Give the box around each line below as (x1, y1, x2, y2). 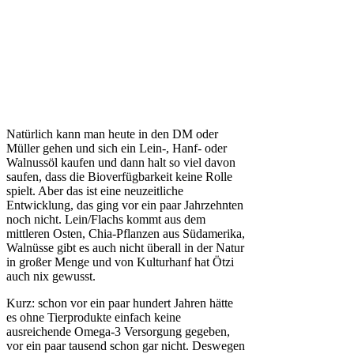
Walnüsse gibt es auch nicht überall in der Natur (6, 241, 244, 254)
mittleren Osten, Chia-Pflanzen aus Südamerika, (6, 227, 245, 240)
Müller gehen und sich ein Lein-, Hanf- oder (6, 141, 227, 155)
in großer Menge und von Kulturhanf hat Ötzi (6, 255, 234, 269)
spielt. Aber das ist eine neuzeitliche (6, 184, 183, 198)
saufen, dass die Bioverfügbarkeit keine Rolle (6, 170, 232, 183)
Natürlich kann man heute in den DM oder (6, 127, 218, 141)
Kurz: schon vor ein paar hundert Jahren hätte (6, 296, 233, 310)
